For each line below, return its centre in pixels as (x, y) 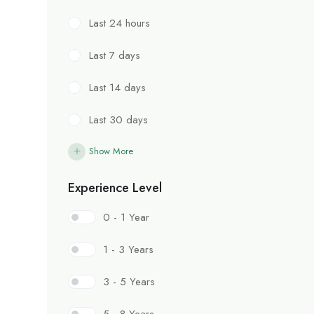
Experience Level (115, 188)
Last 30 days (118, 120)
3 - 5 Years (129, 282)
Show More (111, 151)
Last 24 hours (120, 23)
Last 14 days (117, 88)
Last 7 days (115, 56)
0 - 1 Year (126, 218)
